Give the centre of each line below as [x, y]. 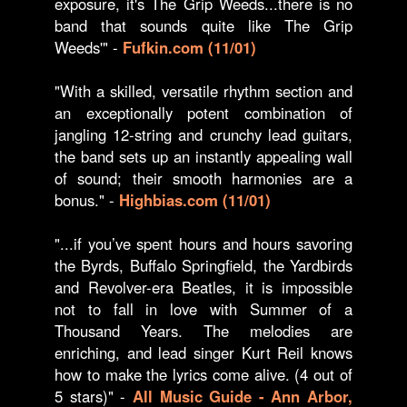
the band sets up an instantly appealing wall [203, 156]
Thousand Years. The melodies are [203, 331]
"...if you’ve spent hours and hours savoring [203, 243]
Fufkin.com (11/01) [189, 47]
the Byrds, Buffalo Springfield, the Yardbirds [203, 265]
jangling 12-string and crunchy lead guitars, [203, 134]
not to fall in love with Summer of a [203, 309]
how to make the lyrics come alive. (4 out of [203, 374]
